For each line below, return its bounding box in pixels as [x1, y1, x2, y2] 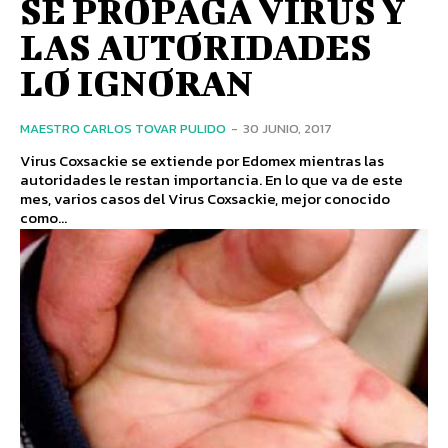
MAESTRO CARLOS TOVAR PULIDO [20, 118, 226, 138]
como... [20, 205, 67, 229]
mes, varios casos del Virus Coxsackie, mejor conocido [20, 186, 390, 210]
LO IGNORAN [20, 60, 253, 103]
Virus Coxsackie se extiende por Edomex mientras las [20, 148, 384, 172]
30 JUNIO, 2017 [243, 118, 332, 138]
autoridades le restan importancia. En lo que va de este [20, 167, 403, 191]
